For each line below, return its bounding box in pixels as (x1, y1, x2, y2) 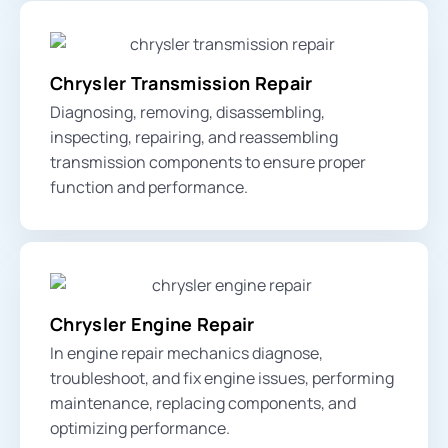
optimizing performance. (50, 417, 230, 440)
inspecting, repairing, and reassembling (50, 125, 338, 148)
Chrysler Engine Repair (50, 312, 255, 337)
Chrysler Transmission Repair (50, 70, 313, 95)
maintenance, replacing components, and (50, 392, 356, 415)
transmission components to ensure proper (50, 150, 366, 173)
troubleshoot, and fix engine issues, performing (50, 367, 394, 390)
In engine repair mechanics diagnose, (50, 342, 323, 365)
